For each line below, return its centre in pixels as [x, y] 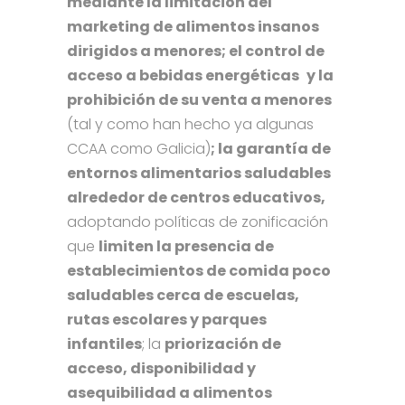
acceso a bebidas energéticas [183, 76]
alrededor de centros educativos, [196, 198]
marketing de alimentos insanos [193, 27]
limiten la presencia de [186, 247]
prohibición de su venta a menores [199, 100]
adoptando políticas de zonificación [198, 222]
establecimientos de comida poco [199, 271]
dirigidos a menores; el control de [196, 52]
